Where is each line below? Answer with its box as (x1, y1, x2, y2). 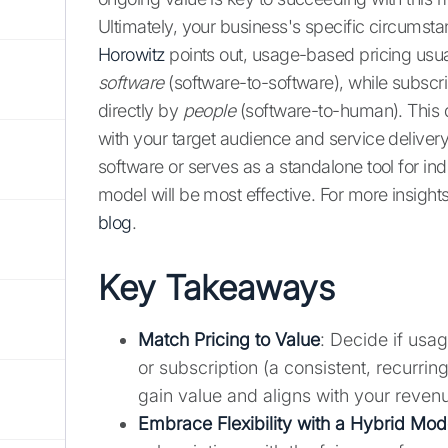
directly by (98, 100, 183, 122)
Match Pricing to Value (138, 329, 320, 351)
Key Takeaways (98, 267, 335, 309)
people (182, 100, 236, 122)
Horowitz (98, 44, 165, 66)
